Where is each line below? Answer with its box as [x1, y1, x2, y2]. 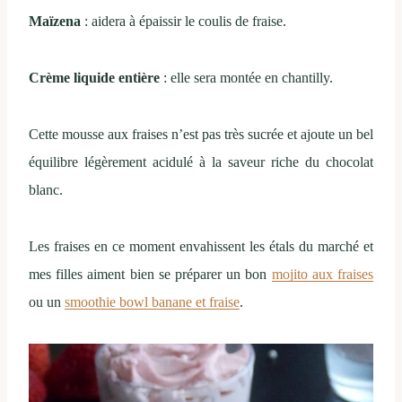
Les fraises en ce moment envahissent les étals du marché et [29, 239, 373, 255]
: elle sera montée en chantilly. [160, 70, 333, 86]
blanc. [29, 182, 63, 198]
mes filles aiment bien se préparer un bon [29, 267, 272, 283]
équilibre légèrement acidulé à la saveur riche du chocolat [29, 154, 373, 170]
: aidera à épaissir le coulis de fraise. [81, 13, 286, 30]
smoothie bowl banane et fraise [65, 294, 240, 310]
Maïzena [29, 13, 81, 30]
